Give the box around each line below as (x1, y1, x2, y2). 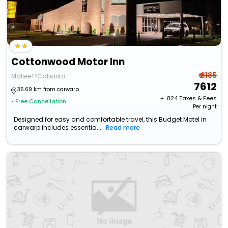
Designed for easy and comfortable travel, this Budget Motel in (14, 115, 207, 124)
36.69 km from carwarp (17, 85, 79, 94)
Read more (106, 123, 140, 132)
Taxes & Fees (179, 94, 217, 103)
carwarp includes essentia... (14, 123, 102, 132)
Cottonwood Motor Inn (11, 55, 125, 69)
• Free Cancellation (11, 97, 67, 106)
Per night (192, 103, 217, 111)
